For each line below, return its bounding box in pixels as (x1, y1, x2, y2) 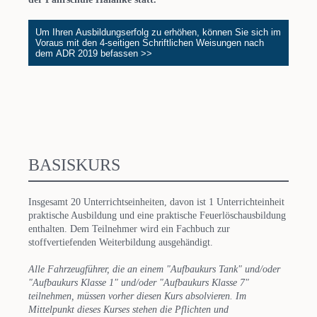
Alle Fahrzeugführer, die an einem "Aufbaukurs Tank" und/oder (28, 264, 280, 275)
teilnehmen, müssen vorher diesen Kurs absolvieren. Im (28, 291, 246, 302)
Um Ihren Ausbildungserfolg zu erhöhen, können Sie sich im (35, 26, 281, 38)
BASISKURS (28, 155, 120, 174)
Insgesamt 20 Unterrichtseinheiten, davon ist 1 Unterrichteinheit (28, 197, 284, 208)
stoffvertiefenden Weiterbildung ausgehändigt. (28, 237, 213, 248)
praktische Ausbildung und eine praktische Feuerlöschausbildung (28, 210, 286, 221)
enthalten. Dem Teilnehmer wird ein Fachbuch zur (28, 224, 230, 235)
